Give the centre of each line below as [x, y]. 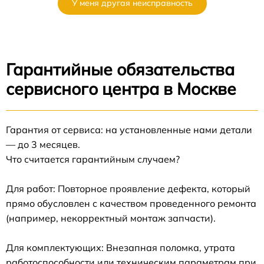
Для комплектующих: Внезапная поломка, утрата [121, 248]
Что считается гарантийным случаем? [93, 159]
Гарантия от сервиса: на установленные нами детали [129, 130]
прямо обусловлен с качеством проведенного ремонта [131, 204]
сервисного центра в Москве [121, 89]
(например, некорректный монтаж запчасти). [111, 218]
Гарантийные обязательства [120, 70]
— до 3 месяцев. [43, 145]
